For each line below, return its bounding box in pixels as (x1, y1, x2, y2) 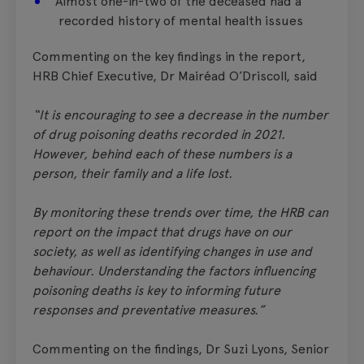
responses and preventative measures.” (32, 301, 265, 318)
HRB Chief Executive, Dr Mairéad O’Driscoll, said (32, 67, 318, 84)
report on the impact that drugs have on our (32, 223, 292, 240)
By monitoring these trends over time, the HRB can (32, 204, 328, 220)
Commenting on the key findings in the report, (32, 48, 305, 64)
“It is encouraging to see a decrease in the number (32, 106, 328, 123)
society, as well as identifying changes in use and (32, 243, 312, 259)
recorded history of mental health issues (58, 12, 303, 28)
